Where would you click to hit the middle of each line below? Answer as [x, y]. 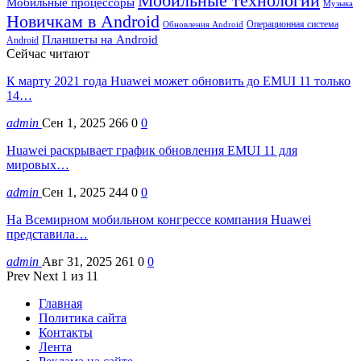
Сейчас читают [48, 53]
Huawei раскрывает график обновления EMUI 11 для [152, 150]
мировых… [38, 164]
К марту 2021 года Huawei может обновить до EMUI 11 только [178, 81]
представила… [47, 234]
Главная [60, 303]
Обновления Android [203, 24]
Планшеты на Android [100, 39]
